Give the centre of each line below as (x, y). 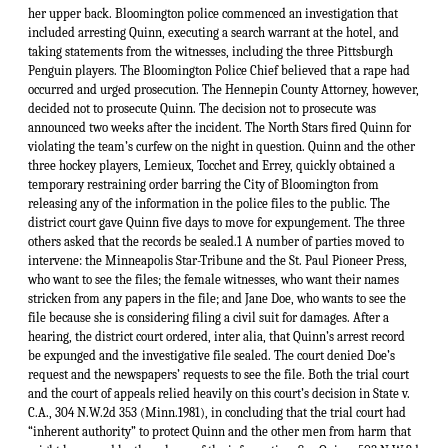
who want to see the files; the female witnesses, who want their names (213, 280)
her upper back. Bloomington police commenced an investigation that (213, 14)
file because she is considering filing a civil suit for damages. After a (208, 318)
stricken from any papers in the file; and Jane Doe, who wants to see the (217, 299)
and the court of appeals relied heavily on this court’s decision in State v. (219, 394)
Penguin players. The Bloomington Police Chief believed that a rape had (219, 71)
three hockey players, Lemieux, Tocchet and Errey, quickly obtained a (211, 166)
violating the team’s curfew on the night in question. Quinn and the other (221, 147)
